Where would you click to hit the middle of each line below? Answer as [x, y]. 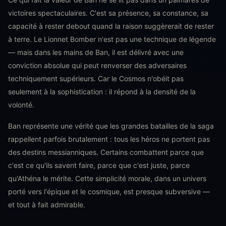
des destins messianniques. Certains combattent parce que [106, 152]
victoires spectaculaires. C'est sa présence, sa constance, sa [108, 13]
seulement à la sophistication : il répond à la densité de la [102, 92]
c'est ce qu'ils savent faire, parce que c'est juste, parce [99, 165]
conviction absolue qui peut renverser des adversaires [97, 65]
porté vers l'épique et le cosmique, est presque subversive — [109, 191]
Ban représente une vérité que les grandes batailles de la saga [111, 126]
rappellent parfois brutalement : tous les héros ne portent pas [109, 139]
